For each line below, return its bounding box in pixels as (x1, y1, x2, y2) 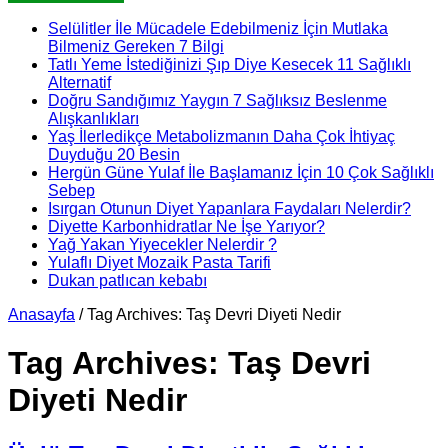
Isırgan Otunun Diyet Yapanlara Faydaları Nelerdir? (48, 199, 411, 217)
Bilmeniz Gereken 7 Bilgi (48, 37, 224, 55)
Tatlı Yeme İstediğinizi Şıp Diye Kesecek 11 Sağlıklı (48, 55, 411, 73)
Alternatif (48, 73, 111, 91)
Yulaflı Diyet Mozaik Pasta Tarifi (48, 253, 271, 271)
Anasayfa (8, 305, 75, 323)
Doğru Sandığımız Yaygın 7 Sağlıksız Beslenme (48, 91, 387, 109)
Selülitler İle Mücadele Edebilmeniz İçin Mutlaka (48, 19, 388, 37)
